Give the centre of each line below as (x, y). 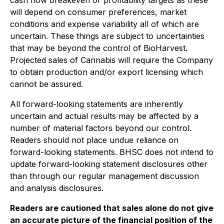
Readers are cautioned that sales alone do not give (112, 208)
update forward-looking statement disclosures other (109, 164)
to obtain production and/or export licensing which (106, 72)
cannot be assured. (46, 84)
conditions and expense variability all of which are (104, 24)
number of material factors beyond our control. (101, 128)
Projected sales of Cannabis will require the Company (111, 60)
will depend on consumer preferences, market (98, 12)
